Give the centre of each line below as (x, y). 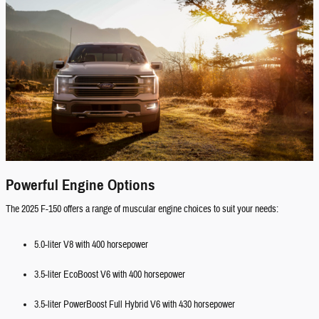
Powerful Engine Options (80, 185)
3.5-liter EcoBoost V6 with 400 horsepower (110, 274)
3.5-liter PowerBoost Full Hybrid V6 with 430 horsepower (135, 304)
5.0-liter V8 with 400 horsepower (91, 245)
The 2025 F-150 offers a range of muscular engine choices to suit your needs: (142, 209)
